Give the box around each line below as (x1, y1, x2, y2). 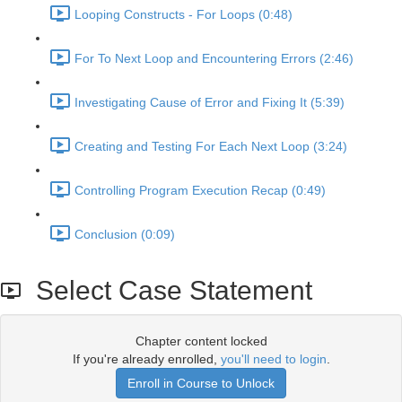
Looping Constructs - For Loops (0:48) (74, 7, 293, 22)
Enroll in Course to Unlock (127, 376, 275, 390)
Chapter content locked (135, 334, 267, 348)
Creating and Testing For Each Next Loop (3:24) (74, 139, 347, 154)
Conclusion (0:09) (74, 227, 175, 242)
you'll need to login (220, 352, 327, 366)
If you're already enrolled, (72, 352, 221, 366)
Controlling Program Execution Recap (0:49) (74, 183, 326, 198)
